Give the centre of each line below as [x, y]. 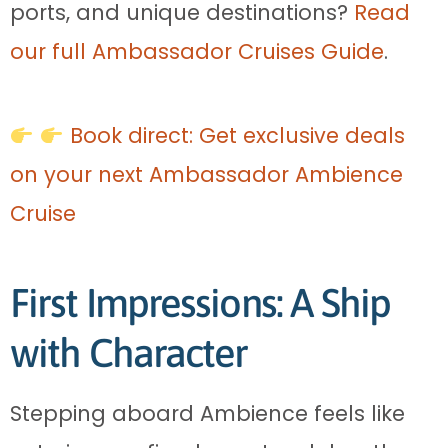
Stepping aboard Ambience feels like [207, 414]
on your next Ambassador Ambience [206, 175]
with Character [129, 353]
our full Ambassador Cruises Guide [197, 52]
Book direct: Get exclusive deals [234, 136]
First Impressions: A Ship [200, 303]
